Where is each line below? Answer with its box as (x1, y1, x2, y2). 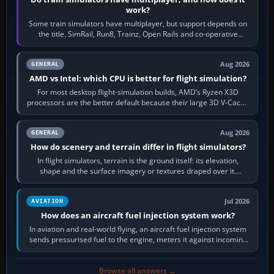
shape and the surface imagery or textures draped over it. (40, 165, 237, 176)
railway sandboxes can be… (91, 39, 185, 50)
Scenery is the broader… (97, 176, 180, 187)
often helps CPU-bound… (96, 107, 180, 118)
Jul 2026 (224, 196, 250, 206)
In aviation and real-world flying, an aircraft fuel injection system (29, 223, 247, 234)
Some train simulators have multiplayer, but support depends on (29, 18, 248, 29)
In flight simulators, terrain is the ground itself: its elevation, (37, 155, 239, 166)
